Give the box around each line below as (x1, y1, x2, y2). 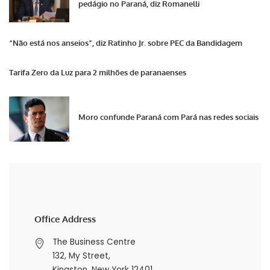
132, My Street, (52, 250, 110, 262)
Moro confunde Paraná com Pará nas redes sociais (78, 112, 259, 122)
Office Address (34, 213, 96, 225)
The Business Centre (52, 236, 136, 248)
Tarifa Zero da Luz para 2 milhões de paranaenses (9, 67, 186, 77)
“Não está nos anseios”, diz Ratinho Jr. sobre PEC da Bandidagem (9, 37, 242, 48)
